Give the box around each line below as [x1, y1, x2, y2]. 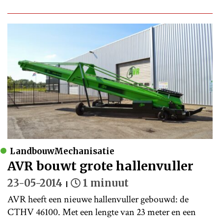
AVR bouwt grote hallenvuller [7, 158, 193, 174]
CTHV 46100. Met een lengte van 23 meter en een [7, 205, 196, 219]
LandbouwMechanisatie [10, 145, 114, 157]
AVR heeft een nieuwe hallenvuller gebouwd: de [7, 192, 189, 206]
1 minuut [83, 176, 129, 189]
